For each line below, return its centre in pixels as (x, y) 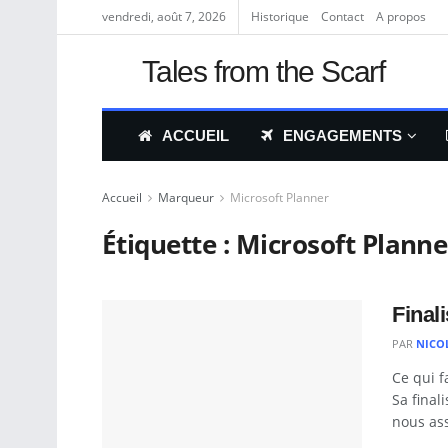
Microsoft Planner (279, 197)
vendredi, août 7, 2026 (164, 16)
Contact (342, 16)
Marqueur (186, 197)
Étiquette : (169, 244)
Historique (280, 16)
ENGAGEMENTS (342, 135)
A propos (401, 16)
